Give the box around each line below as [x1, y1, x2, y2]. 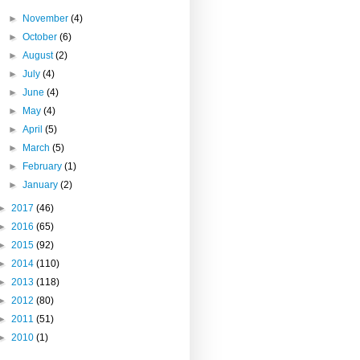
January [22, 178, 61, 190]
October [22, 31, 60, 43]
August [22, 49, 56, 61]
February [22, 160, 65, 172]
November [22, 12, 72, 24]
